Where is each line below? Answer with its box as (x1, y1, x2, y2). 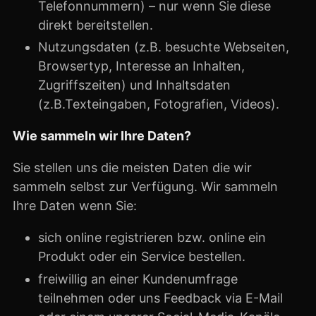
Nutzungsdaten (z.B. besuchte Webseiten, (38, 39, 289, 54)
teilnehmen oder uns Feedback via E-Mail (38, 290, 283, 305)
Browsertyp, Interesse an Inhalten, (38, 59, 245, 73)
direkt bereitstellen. (38, 17, 153, 32)
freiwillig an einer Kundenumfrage (38, 271, 238, 286)
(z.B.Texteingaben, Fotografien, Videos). (38, 97, 279, 111)
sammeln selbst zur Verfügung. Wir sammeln (13, 179, 278, 194)
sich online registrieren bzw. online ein (38, 230, 266, 245)
